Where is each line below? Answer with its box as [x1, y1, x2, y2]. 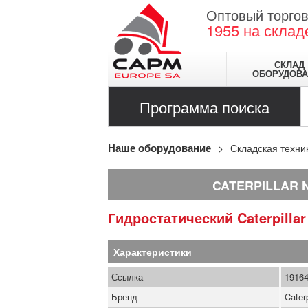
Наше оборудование [108, 140, 211, 155]
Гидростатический [115, 208, 237, 228]
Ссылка [111, 270, 143, 283]
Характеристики [113, 245, 192, 258]
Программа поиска [140, 96, 269, 118]
